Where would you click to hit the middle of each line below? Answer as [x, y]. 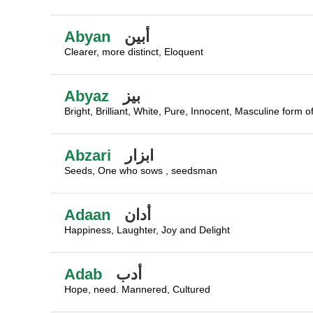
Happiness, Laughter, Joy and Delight [147, 230]
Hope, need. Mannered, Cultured [137, 289]
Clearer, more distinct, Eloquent [134, 52]
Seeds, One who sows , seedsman [141, 170]
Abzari [88, 155]
